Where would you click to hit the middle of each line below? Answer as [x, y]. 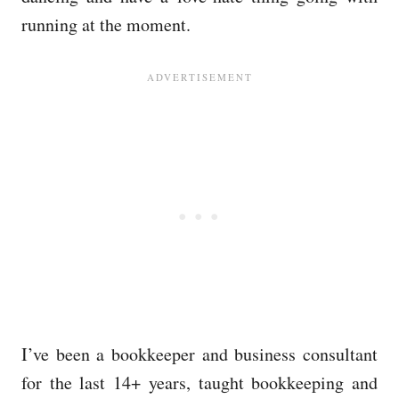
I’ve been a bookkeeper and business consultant [199, 354]
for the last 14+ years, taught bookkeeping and [199, 383]
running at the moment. [106, 24]
